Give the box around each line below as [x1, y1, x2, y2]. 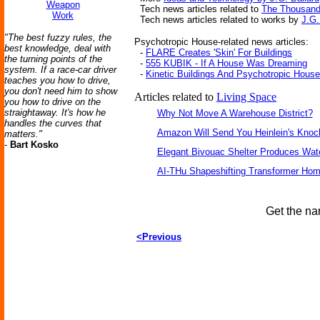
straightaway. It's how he [4, 107, 106, 118]
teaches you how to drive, [4, 75, 111, 86]
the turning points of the [4, 54, 102, 64]
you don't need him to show [4, 86, 117, 96]
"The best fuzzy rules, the [4, 32, 111, 43]
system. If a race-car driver [4, 64, 116, 75]
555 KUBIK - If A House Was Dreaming [146, 58, 307, 69]
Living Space [216, 91, 276, 103]
